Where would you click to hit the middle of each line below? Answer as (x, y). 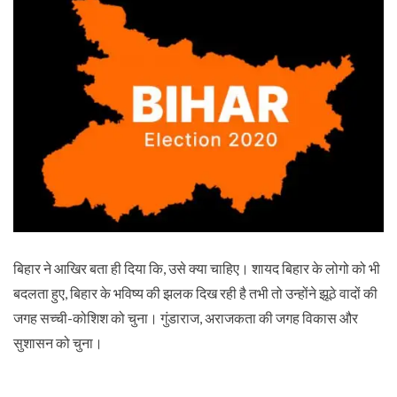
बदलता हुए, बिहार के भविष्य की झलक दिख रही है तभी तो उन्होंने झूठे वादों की (195, 293)
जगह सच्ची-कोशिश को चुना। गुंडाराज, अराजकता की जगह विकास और (186, 318)
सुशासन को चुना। (58, 343)
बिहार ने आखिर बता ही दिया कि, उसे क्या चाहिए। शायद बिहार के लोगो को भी (197, 269)
